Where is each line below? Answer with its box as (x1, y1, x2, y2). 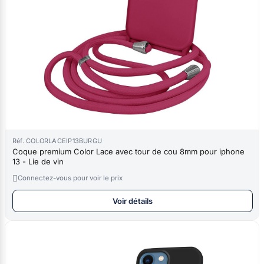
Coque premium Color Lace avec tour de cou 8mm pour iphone (12, 146, 245, 156)
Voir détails (113, 196, 153, 206)
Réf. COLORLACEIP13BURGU (12, 136, 103, 145)
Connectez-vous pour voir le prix (18, 173, 123, 182)
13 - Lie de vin (12, 156, 64, 166)
